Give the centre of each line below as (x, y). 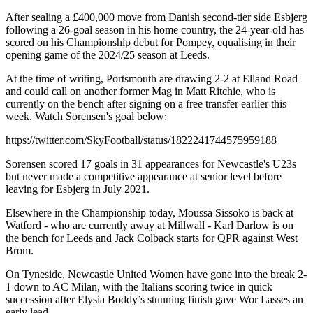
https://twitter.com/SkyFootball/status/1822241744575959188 (141, 140)
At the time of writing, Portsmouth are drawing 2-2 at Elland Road (152, 78)
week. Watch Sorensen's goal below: (86, 116)
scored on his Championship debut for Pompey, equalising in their (151, 42)
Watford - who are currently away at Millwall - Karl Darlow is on (150, 225)
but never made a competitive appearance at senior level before (144, 176)
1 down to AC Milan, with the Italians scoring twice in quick (139, 286)
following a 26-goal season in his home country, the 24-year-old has (155, 29)
